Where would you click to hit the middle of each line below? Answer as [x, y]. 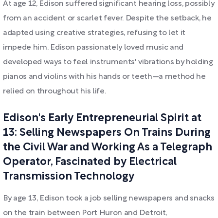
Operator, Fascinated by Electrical [90, 162]
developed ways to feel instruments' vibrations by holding [108, 62]
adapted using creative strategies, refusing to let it [94, 33]
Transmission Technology [69, 177]
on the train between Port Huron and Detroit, [85, 213]
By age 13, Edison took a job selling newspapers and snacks [109, 199]
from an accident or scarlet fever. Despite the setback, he [107, 18]
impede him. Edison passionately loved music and [93, 48]
